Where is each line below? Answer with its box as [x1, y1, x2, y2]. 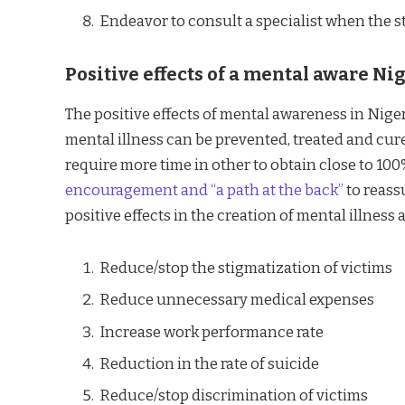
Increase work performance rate [99, 322, 324, 341]
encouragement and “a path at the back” [65, 181, 344, 200]
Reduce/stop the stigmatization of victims [99, 259, 392, 278]
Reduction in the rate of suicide [99, 353, 319, 372]
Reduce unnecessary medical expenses [99, 290, 374, 309]
